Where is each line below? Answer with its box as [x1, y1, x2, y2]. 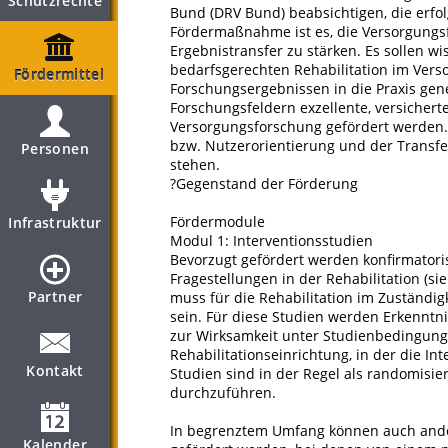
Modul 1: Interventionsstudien [170, 231, 373, 250]
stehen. [170, 155, 220, 174]
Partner [27, 287, 83, 306]
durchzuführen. [170, 383, 276, 402]
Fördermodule [170, 212, 265, 231]
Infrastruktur [8, 213, 102, 232]
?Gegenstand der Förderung [170, 174, 358, 193]
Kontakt [26, 361, 84, 380]
